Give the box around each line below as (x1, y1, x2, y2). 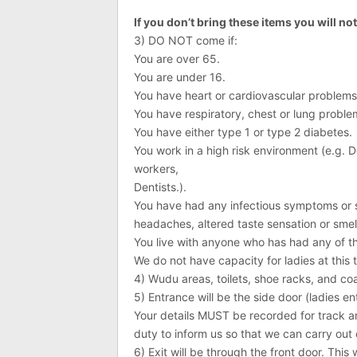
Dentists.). (134, 180, 186, 194)
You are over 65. (134, 52, 220, 65)
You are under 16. (134, 70, 226, 84)
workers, (134, 162, 178, 175)
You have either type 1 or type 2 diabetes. (134, 125, 352, 139)
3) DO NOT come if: (134, 33, 237, 47)
